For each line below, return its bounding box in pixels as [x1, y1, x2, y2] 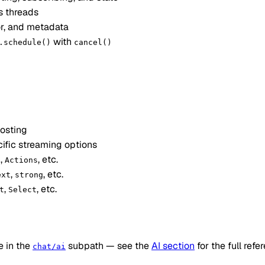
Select [8, 185, 37, 194]
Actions [5, 155, 38, 164]
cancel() [74, 38, 112, 47]
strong [15, 170, 43, 179]
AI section [151, 239, 195, 252]
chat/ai [33, 241, 66, 251]
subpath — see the [66, 239, 151, 252]
